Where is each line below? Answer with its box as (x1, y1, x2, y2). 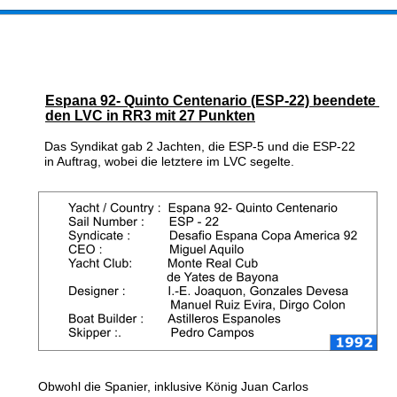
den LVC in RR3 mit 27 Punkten (45, 108, 255, 123)
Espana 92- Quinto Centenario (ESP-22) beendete (45, 93, 379, 108)
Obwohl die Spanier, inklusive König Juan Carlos (38, 379, 312, 393)
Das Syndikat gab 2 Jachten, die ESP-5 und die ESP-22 (44, 139, 359, 153)
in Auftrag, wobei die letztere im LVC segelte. (44, 154, 298, 168)
